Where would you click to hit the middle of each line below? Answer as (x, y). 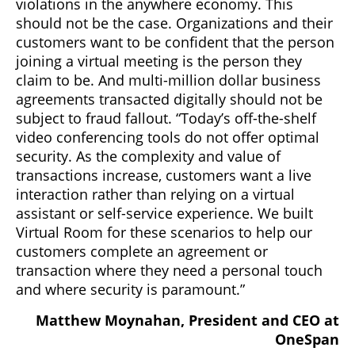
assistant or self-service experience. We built (164, 213)
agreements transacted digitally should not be (169, 99)
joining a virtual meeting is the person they (159, 61)
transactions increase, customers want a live (164, 175)
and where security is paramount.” (130, 289)
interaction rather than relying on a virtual (155, 194)
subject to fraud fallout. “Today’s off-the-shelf (166, 118)
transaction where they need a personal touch (169, 270)
